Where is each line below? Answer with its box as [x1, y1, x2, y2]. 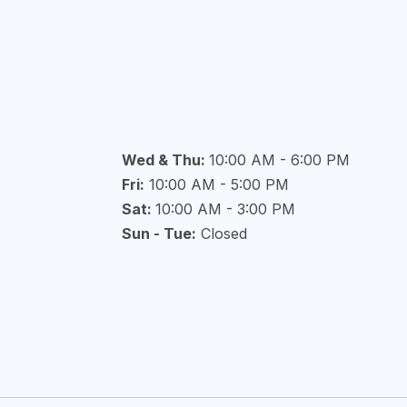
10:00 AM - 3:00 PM [154, 200, 295, 218]
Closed [195, 224, 247, 243]
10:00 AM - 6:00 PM [208, 151, 350, 169]
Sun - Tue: [121, 224, 196, 243]
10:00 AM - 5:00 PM [144, 175, 289, 194]
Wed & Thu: [121, 151, 209, 169]
